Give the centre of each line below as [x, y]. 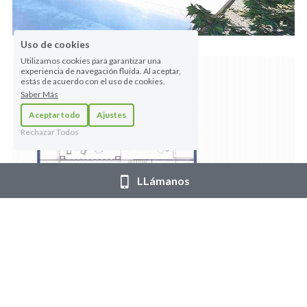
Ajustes [111, 115]
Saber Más [39, 94]
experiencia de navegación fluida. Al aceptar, [101, 71]
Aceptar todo [54, 115]
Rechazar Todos [50, 132]
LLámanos [163, 181]
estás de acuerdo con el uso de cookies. [93, 81]
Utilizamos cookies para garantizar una [91, 61]
